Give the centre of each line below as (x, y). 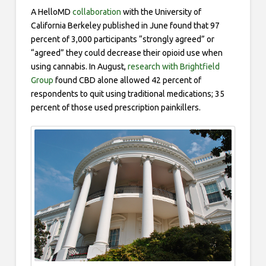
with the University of (161, 12)
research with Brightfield (173, 67)
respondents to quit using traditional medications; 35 (127, 94)
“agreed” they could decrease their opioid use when (126, 53)
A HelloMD (51, 12)
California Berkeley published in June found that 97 (125, 26)
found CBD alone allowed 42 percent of (127, 80)
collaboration (96, 12)
